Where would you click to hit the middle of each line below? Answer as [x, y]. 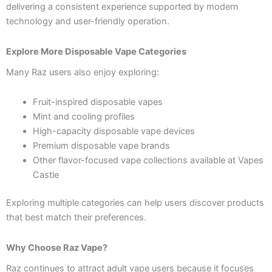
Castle [46, 175]
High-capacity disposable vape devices [114, 131]
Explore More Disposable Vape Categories [96, 51]
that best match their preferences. [76, 218]
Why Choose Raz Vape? [57, 247]
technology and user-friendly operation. [88, 22]
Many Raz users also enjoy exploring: [83, 72]
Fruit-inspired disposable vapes [97, 102]
